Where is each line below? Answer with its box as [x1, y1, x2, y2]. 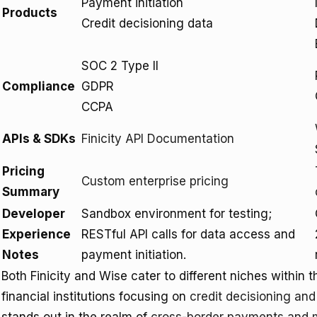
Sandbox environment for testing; [81, 207, 272, 221]
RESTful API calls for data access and [81, 227, 295, 241]
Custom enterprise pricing [81, 174, 229, 188]
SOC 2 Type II [81, 59, 158, 73]
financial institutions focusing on [1, 289, 190, 304]
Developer [2, 207, 65, 221]
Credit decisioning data [81, 16, 213, 30]
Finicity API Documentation [81, 132, 234, 146]
